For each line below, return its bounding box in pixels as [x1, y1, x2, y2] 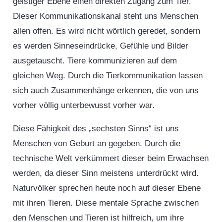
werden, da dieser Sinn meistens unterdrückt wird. [12, 168, 199, 178]
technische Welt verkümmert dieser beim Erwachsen [12, 153, 209, 163]
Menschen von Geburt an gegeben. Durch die [12, 138, 180, 148]
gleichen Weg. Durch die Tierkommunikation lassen [12, 70, 203, 80]
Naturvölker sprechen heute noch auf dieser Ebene [12, 183, 201, 193]
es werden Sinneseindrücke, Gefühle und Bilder [12, 41, 188, 51]
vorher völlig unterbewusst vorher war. [12, 100, 155, 110]
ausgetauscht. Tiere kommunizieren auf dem [12, 55, 177, 65]
